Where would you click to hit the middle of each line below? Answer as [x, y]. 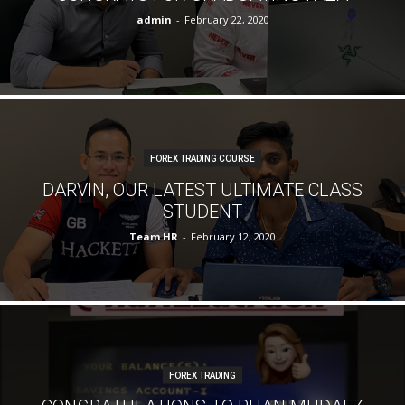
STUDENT [202, 211]
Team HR [154, 236]
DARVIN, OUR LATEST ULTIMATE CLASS [202, 189]
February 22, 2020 [226, 19]
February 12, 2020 [233, 236]
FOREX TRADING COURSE [202, 158]
